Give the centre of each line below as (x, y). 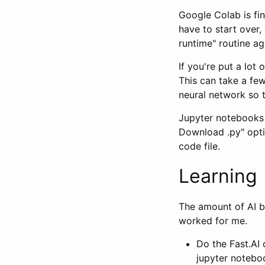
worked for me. (213, 220)
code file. (199, 146)
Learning (218, 176)
